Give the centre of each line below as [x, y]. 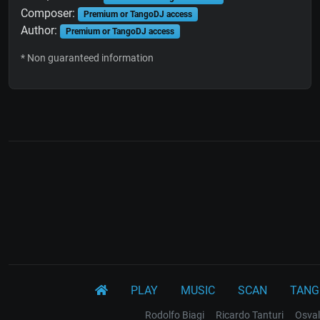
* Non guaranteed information [87, 58]
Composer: [49, 14]
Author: [40, 31]
